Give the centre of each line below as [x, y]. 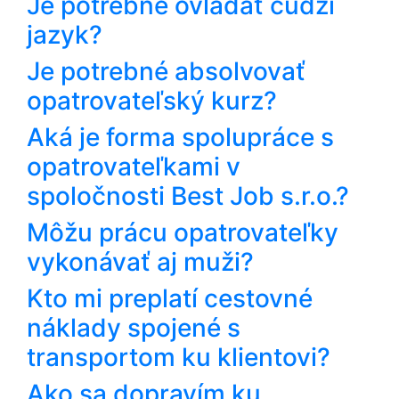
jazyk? [65, 34]
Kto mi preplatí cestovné [170, 298]
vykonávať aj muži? [140, 261]
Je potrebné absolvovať [166, 71]
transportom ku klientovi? [179, 357]
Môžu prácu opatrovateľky [183, 232]
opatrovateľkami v [134, 166]
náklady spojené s [134, 327]
